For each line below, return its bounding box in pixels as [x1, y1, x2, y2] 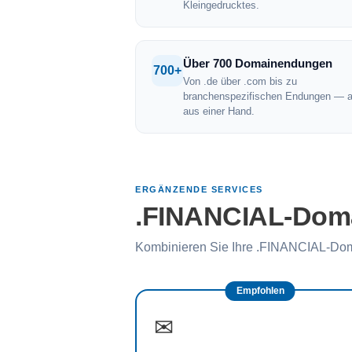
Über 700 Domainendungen [183, 57, 332, 70]
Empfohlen [236, 285, 284, 296]
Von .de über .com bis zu [183, 75, 297, 87]
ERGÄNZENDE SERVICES [135, 185, 263, 194]
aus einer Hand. [183, 105, 255, 117]
